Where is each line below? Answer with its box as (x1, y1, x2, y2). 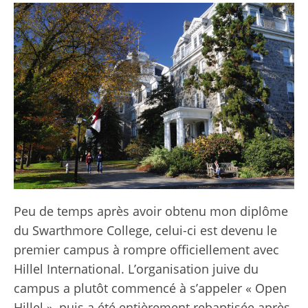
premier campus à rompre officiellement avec (14, 241, 279, 258)
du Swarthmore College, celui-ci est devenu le (14, 222, 277, 239)
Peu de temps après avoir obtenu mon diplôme (14, 203, 288, 220)
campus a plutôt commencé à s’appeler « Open (14, 280, 287, 297)
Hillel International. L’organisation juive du (14, 261, 258, 278)
